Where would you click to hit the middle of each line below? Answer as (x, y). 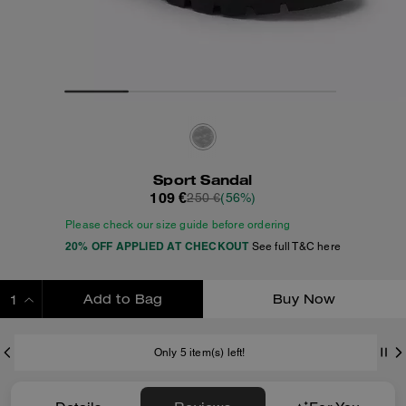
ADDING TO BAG (123, 337)
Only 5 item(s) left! (199, 353)
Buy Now (304, 301)
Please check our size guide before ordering (178, 225)
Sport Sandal (203, 179)
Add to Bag (123, 301)
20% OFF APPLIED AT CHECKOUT (157, 246)
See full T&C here (296, 246)
